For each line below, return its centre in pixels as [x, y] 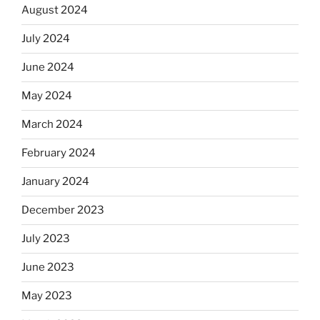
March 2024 [52, 125]
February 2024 [59, 153]
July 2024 [46, 39]
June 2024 [48, 67]
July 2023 [46, 239]
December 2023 [63, 210]
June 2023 [48, 267]
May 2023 [47, 296]
